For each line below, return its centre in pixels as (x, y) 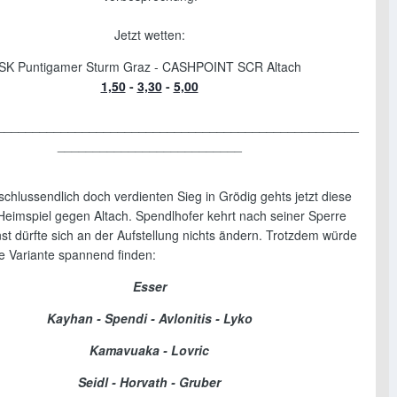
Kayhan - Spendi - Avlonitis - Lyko (149, 319)
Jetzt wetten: (149, 35)
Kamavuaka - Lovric (149, 350)
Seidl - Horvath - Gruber (149, 382)
